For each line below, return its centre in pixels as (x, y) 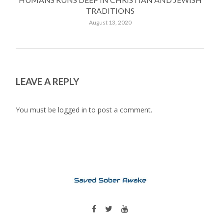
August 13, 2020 (110, 22)
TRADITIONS (110, 10)
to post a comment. (120, 110)
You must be (37, 110)
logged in (72, 110)
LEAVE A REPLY (47, 81)
